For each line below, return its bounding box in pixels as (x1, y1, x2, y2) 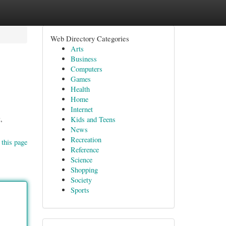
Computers (70, 64, 102, 74)
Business (70, 54, 97, 64)
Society (70, 175, 92, 185)
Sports (70, 185, 89, 195)
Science (70, 155, 92, 164)
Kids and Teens (70, 115, 116, 124)
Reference (70, 145, 99, 154)
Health (70, 84, 90, 94)
